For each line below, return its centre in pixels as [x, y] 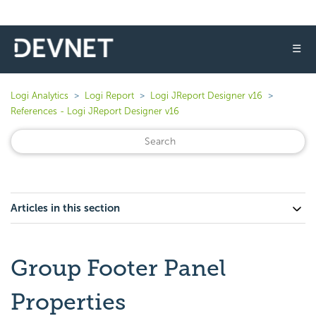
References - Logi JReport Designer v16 [95, 111]
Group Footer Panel [118, 268]
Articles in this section [65, 208]
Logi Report [109, 96]
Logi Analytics [39, 96]
